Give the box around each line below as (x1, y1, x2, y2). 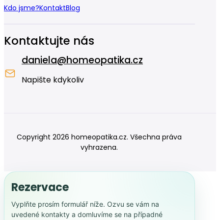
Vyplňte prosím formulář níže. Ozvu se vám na (11, 199, 159, 208)
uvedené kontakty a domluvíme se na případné (11, 210, 163, 219)
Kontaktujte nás (4, 32, 94, 49)
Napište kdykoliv (22, 74, 84, 85)
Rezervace (11, 179, 69, 195)
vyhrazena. (81, 142, 118, 152)
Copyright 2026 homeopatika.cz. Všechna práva (17, 132, 182, 142)
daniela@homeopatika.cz (22, 53, 143, 67)
